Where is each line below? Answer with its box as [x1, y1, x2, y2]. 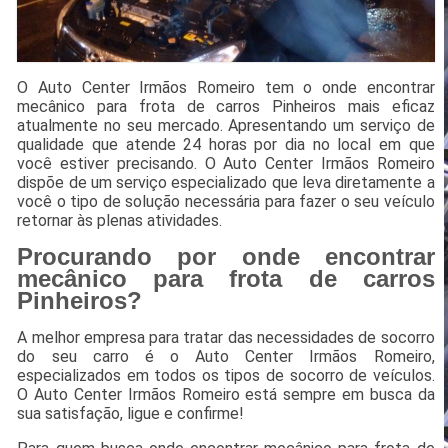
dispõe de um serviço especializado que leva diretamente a [17, 173, 435, 193]
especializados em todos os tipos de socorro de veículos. [17, 366, 435, 386]
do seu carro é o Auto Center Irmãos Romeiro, [17, 347, 435, 367]
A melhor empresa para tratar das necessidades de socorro [17, 328, 435, 348]
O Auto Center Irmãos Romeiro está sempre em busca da [17, 385, 435, 405]
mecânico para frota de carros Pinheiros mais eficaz [17, 97, 435, 117]
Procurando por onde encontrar [17, 243, 435, 271]
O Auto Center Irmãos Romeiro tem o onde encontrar [17, 78, 435, 98]
